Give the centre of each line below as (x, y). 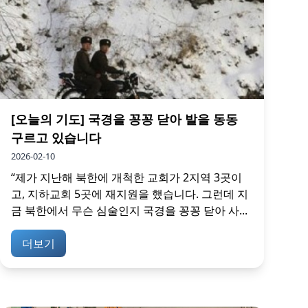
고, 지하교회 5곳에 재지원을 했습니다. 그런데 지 (130, 194)
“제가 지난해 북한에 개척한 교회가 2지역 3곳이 (126, 177)
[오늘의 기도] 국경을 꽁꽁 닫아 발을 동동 (124, 119)
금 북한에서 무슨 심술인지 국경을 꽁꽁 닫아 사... (129, 210)
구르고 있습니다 (56, 137)
